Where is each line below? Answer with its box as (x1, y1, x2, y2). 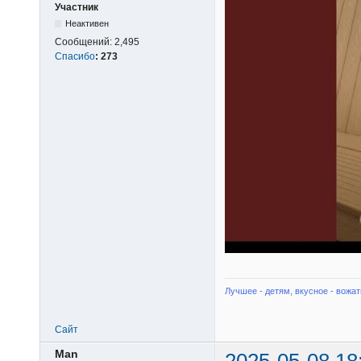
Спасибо (55, 51, 95, 63)
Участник (55, 2, 98, 14)
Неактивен (65, 19, 110, 29)
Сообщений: (55, 36, 114, 48)
